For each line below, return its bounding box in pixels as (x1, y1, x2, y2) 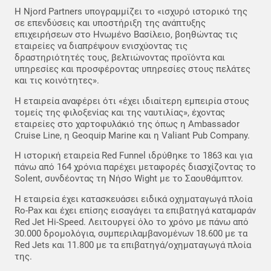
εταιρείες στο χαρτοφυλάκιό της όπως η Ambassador (15, 118, 240, 129)
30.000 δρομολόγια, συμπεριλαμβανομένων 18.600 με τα (15, 227, 247, 239)
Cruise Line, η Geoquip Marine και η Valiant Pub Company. (15, 129, 250, 141)
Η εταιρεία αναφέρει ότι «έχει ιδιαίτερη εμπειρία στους (15, 95, 249, 106)
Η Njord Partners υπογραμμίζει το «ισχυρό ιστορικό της (15, 6, 247, 18)
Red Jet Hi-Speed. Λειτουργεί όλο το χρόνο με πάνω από (15, 216, 249, 227)
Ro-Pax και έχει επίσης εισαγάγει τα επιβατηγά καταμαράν (15, 204, 256, 216)
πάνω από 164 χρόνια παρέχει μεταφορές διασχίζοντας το (15, 162, 256, 173)
